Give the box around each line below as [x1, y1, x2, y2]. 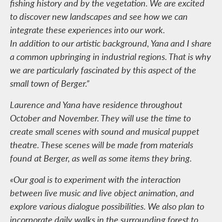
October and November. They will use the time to [10, 111, 191, 124]
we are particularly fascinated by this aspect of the [10, 63, 196, 76]
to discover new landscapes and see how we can [10, 10, 188, 23]
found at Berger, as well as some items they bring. [10, 152, 192, 165]
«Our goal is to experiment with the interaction [10, 173, 181, 186]
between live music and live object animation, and [10, 186, 194, 199]
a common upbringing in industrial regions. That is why [10, 50, 211, 63]
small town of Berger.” [10, 77, 89, 90]
